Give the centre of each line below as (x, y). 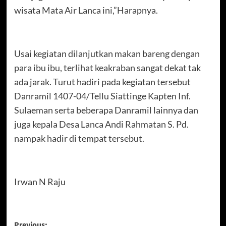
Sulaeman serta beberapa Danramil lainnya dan (106, 110)
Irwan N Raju (40, 181)
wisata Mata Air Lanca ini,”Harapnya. (86, 10)
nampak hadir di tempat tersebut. (79, 138)
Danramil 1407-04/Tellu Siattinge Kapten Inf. (102, 96)
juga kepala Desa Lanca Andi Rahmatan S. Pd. (101, 124)
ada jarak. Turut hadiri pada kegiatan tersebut (102, 81)
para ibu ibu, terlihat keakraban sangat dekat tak (107, 67)
